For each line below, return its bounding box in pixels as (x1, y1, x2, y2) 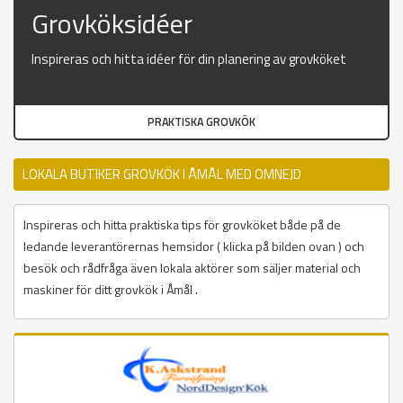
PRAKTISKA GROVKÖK (148, 113, 255, 131)
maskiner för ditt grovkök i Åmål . (23, 280, 198, 300)
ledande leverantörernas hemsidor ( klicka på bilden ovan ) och (23, 237, 364, 256)
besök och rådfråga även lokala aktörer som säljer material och (23, 258, 361, 278)
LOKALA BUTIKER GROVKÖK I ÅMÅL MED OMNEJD (22, 164, 301, 185)
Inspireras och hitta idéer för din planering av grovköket (31, 49, 346, 70)
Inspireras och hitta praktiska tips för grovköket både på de (23, 215, 341, 235)
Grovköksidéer (31, 3, 193, 45)
